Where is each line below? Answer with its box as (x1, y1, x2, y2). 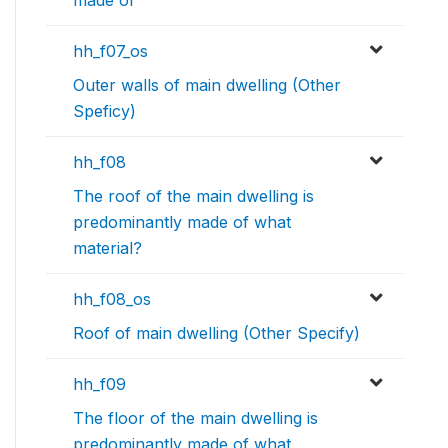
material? (73, 238, 142, 259)
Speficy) (73, 101, 136, 122)
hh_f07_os (73, 41, 148, 62)
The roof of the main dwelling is (73, 186, 314, 207)
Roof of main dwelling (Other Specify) (73, 323, 360, 344)
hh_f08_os (73, 289, 151, 310)
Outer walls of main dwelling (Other (73, 75, 341, 96)
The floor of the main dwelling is (73, 408, 318, 429)
